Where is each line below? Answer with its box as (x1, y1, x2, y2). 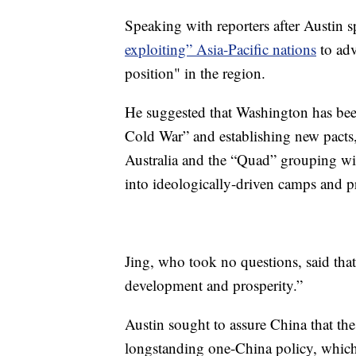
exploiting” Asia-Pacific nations (125, 39, 316, 60)
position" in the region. (125, 63, 265, 83)
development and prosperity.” (125, 275, 303, 296)
